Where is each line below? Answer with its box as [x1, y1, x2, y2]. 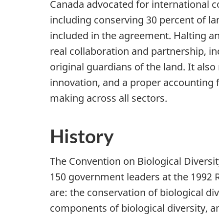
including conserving [50, 13, 146, 27]
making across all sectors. [50, 91, 167, 105]
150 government [50, 170, 124, 183]
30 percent [146, 13, 194, 27]
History [50, 125, 114, 148]
